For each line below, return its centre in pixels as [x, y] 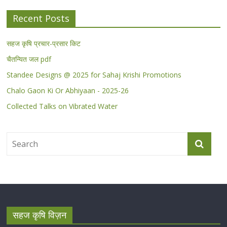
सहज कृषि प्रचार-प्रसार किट [44, 44]
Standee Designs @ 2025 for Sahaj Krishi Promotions [94, 75]
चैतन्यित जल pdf [29, 59]
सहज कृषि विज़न [40, 215]
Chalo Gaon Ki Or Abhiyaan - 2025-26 [68, 91]
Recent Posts [41, 18]
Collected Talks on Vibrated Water [62, 106]
